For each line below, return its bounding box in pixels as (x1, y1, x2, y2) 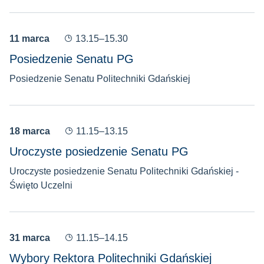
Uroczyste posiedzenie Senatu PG (9, 145, 189, 158)
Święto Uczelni (9, 180, 72, 190)
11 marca (9, 34, 52, 44)
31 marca (9, 233, 52, 243)
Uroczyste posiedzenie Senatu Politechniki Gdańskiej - (9, 166, 239, 176)
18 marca (9, 126, 52, 136)
